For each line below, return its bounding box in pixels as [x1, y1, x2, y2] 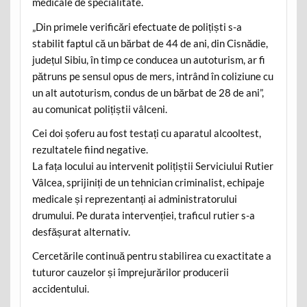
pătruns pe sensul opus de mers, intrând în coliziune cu [32, 69, 273, 82]
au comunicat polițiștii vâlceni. [32, 102, 167, 115]
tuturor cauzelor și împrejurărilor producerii [32, 266, 229, 279]
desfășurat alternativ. [32, 225, 130, 238]
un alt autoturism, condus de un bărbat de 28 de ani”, [32, 86, 264, 99]
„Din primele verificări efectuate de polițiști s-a [32, 20, 242, 33]
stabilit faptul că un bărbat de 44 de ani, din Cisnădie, [32, 36, 268, 49]
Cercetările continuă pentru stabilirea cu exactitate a [32, 249, 271, 262]
